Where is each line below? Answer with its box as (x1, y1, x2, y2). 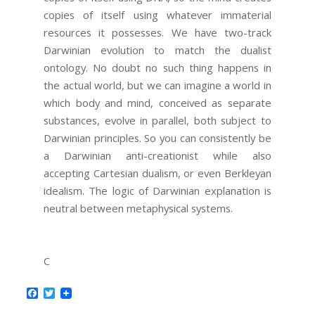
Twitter (54, 285, 94, 302)
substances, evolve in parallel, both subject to (44, 113, 271, 128)
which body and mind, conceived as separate (44, 96, 271, 110)
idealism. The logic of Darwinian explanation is (44, 184, 271, 198)
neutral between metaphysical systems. (44, 201, 233, 216)
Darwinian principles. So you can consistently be (44, 131, 271, 146)
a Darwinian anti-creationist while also (44, 148, 271, 163)
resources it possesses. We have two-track (44, 25, 271, 40)
